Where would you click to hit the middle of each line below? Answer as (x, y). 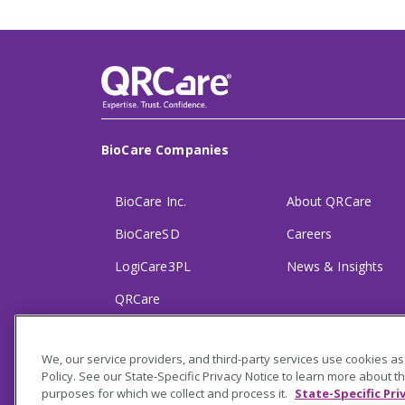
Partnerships (152, 332)
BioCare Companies (165, 150)
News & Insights (335, 267)
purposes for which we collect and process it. (166, 393)
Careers (310, 234)
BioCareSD (147, 234)
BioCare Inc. (151, 202)
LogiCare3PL (153, 267)
